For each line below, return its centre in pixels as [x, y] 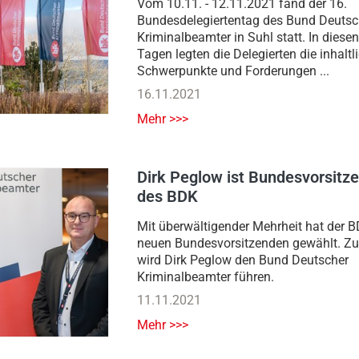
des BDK [167, 197]
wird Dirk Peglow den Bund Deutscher [243, 260]
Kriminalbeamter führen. [206, 277]
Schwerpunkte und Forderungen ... [233, 71]
